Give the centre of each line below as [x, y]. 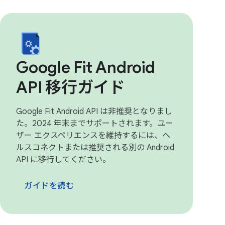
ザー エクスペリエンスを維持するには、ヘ [93, 136]
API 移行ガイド [71, 87]
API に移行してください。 [63, 160]
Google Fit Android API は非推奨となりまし [94, 111]
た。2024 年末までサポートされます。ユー [95, 124]
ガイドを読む [49, 186]
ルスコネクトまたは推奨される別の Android [95, 148]
